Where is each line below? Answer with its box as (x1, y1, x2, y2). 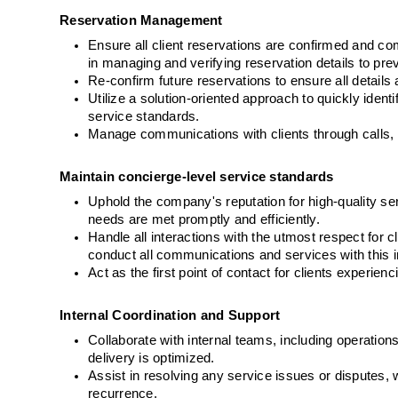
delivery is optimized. (88, 351, 215, 365)
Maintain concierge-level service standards (60, 170, 334, 184)
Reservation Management (60, 13, 223, 28)
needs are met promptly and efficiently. (88, 212, 320, 227)
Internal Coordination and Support (60, 308, 281, 322)
